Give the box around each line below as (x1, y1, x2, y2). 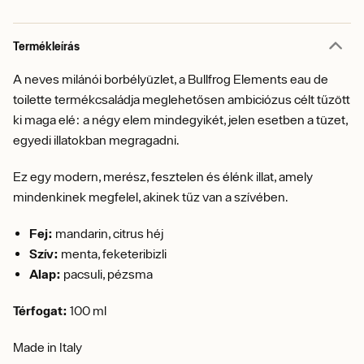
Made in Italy (13, 340, 82, 354)
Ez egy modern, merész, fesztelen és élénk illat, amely (13, 169, 313, 184)
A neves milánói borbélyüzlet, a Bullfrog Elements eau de (13, 71, 328, 86)
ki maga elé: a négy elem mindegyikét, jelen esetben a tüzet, (13, 112, 348, 127)
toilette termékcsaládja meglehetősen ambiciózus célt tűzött (13, 92, 350, 106)
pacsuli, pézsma (61, 266, 153, 281)
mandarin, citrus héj (53, 226, 163, 240)
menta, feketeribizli (58, 246, 167, 261)
